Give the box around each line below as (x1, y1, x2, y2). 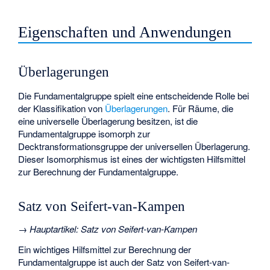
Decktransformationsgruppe (18, 139, 128, 152)
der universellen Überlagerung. (128, 139, 251, 152)
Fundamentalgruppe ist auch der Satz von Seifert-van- (18, 256, 230, 269)
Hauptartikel (30, 222, 77, 235)
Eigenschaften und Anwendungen (18, 24, 232, 42)
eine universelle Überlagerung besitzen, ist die (18, 114, 198, 127)
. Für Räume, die (168, 101, 234, 115)
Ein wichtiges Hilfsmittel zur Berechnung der (18, 243, 192, 256)
